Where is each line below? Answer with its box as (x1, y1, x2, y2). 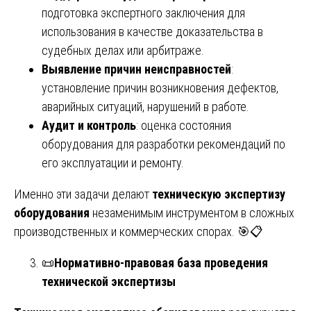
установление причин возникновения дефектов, (42, 80, 278, 95)
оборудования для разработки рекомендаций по (42, 136, 285, 151)
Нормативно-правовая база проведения (54, 255, 268, 270)
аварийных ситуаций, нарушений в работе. (42, 99, 249, 114)
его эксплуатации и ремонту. (42, 155, 184, 170)
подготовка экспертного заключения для (42, 5, 245, 20)
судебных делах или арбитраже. (42, 42, 204, 58)
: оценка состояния (136, 117, 231, 133)
